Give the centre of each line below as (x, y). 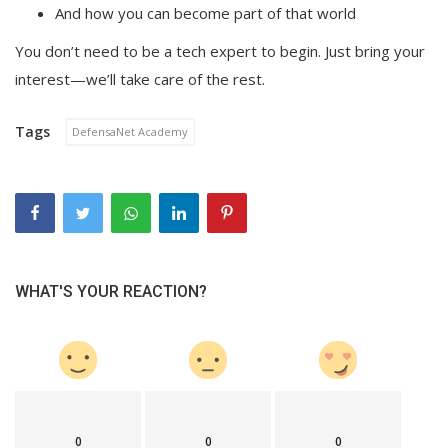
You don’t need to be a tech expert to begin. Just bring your (220, 51)
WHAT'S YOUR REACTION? (111, 291)
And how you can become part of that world (205, 13)
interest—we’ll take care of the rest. (140, 79)
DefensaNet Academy (130, 131)
